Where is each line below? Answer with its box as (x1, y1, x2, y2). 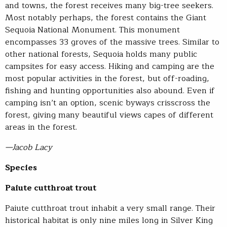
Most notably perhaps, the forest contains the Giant (5, 11, 206, 25)
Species (5, 161, 37, 175)
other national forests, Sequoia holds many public (5, 48, 197, 61)
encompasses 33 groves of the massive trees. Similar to (5, 35, 219, 49)
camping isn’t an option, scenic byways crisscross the (5, 96, 210, 110)
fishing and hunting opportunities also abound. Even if (5, 84, 215, 98)
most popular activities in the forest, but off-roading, (5, 72, 209, 86)
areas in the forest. (5, 121, 77, 134)
